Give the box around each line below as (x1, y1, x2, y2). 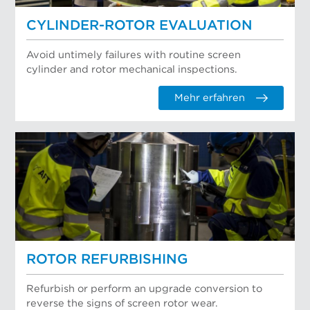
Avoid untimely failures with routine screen (26, 49, 241, 60)
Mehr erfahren (174, 92, 245, 103)
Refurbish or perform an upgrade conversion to (26, 284, 263, 294)
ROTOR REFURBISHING (26, 253, 188, 267)
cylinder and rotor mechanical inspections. (26, 64, 238, 75)
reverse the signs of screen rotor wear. (26, 298, 219, 309)
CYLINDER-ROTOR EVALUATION (26, 18, 253, 33)
